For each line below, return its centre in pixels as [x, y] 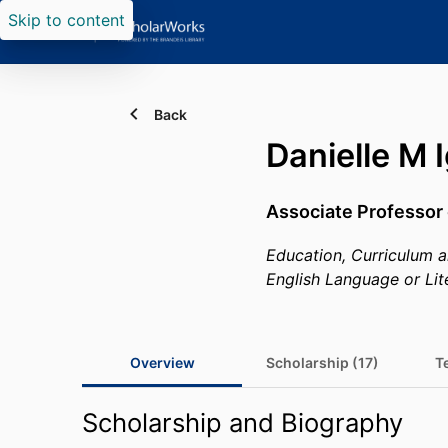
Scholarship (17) [322, 362]
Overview [162, 362]
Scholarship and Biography [242, 422]
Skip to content [66, 20]
